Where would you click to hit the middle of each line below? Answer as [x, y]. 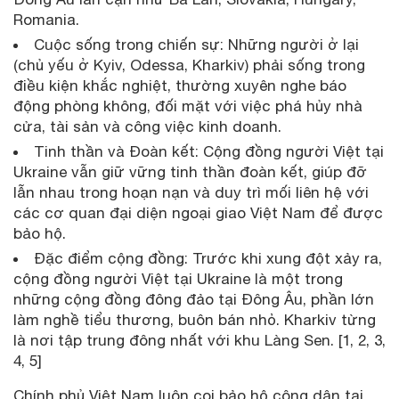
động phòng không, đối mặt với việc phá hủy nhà [188, 106]
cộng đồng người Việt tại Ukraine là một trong [178, 278]
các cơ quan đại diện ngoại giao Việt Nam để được [198, 212]
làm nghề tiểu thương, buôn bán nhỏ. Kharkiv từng [195, 319]
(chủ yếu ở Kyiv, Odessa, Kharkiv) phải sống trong [189, 65]
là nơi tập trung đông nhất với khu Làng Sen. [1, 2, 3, [199, 340]
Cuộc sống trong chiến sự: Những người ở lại [196, 44]
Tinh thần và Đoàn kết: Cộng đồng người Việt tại [209, 151]
